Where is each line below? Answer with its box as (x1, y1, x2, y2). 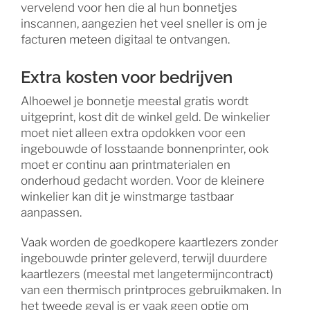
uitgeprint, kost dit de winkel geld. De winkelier (20, 110, 270, 125)
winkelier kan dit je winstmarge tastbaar (20, 190, 234, 204)
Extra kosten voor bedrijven (20, 67, 232, 88)
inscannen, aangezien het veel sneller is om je (20, 17, 267, 31)
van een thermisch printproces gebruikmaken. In (20, 283, 282, 298)
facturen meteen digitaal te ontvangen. (20, 33, 230, 47)
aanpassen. (20, 206, 82, 220)
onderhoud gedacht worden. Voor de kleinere (20, 174, 264, 188)
